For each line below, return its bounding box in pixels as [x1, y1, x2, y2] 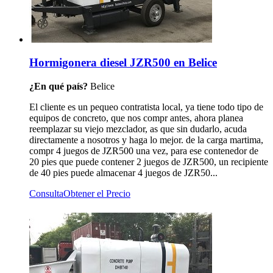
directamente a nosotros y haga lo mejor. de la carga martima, [29, 134, 263, 145]
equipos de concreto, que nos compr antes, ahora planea [29, 112, 243, 123]
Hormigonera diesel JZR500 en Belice [29, 56, 217, 69]
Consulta [29, 188, 63, 199]
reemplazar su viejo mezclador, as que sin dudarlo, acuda [29, 123, 247, 134]
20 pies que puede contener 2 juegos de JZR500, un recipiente [29, 156, 268, 167]
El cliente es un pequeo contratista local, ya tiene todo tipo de [29, 101, 263, 112]
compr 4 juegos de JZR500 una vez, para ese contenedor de [29, 145, 258, 156]
